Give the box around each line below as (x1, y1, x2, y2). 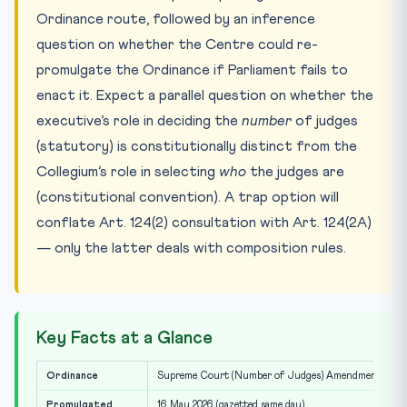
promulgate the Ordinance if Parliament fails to (36, 63, 348, 78)
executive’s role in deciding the (36, 114, 242, 129)
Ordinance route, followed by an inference (36, 12, 315, 27)
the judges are (246, 164, 344, 180)
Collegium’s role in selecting (36, 164, 219, 180)
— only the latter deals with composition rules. (36, 241, 346, 256)
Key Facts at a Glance (36, 330, 213, 348)
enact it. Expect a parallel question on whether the (36, 88, 373, 104)
